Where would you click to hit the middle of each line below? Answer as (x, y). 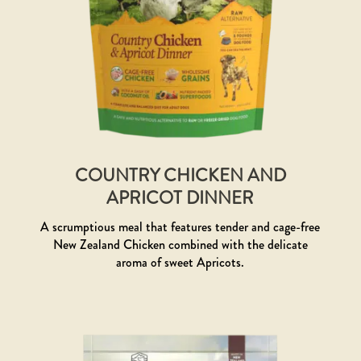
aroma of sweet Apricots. (180, 263)
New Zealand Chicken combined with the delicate (180, 245)
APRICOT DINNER (180, 198)
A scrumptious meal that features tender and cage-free (180, 227)
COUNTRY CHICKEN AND (180, 176)
